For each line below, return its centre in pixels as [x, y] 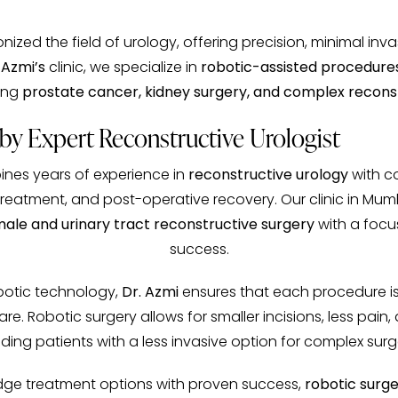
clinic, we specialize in [123, 68]
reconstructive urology [268, 176]
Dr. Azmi [150, 294]
